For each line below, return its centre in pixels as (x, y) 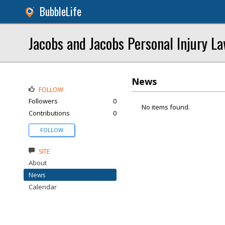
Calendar (43, 187)
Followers (43, 101)
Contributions (49, 113)
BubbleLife (61, 11)
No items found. (166, 107)
